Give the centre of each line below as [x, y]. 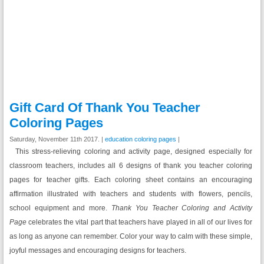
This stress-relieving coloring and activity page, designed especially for [134, 151]
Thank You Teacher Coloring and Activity [182, 208]
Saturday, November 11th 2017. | [57, 139]
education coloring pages [140, 139]
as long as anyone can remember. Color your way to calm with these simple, [131, 236]
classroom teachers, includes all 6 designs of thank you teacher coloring [131, 166]
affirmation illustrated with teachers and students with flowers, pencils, [131, 194]
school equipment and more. [60, 208]
